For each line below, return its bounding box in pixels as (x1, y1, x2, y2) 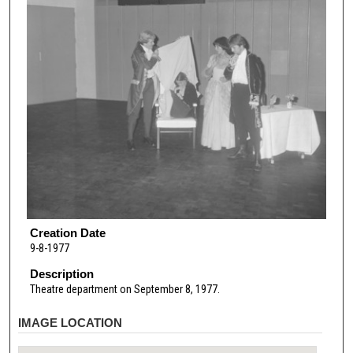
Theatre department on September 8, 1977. (29, 283, 220, 296)
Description (29, 267, 94, 281)
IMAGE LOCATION (18, 315, 123, 329)
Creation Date (29, 226, 106, 240)
